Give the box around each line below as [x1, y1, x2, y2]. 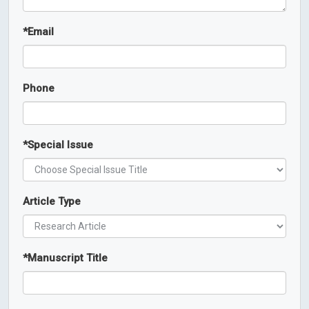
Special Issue [28, 139, 93, 151]
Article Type [23, 195, 81, 208]
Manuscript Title [28, 252, 108, 264]
